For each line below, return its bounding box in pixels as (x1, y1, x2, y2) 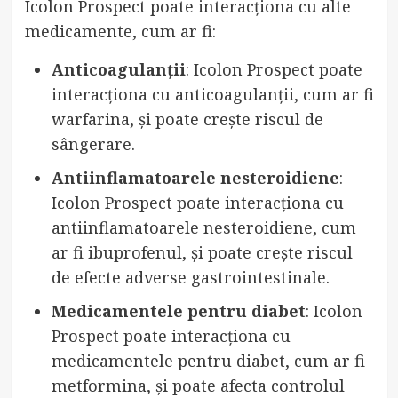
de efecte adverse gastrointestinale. (51, 266, 330, 288)
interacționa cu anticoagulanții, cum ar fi (51, 83, 374, 105)
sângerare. (51, 132, 135, 155)
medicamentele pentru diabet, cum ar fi (51, 349, 365, 371)
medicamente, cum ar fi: (24, 20, 216, 42)
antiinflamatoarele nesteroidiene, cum (51, 216, 356, 238)
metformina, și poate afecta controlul (51, 374, 345, 396)
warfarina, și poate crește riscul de (51, 107, 323, 130)
